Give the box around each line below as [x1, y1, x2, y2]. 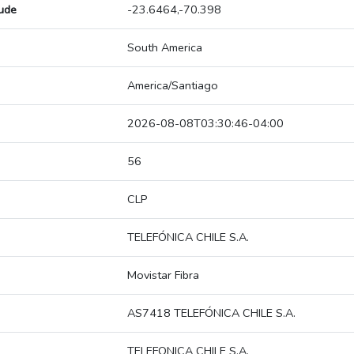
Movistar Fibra [127, 267, 199, 284]
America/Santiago [127, 77, 218, 94]
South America [127, 40, 202, 56]
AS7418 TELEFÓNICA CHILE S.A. [127, 305, 296, 322]
